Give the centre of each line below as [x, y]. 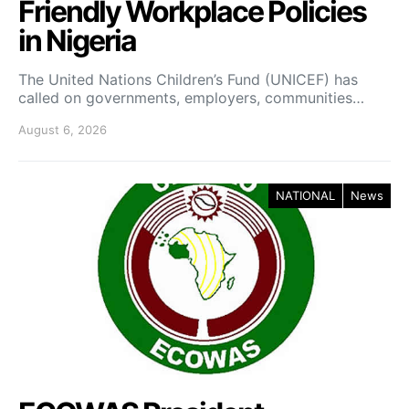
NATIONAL [305, 195]
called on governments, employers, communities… [191, 97]
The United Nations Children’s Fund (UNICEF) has [188, 79]
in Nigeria [77, 40]
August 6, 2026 [63, 129]
